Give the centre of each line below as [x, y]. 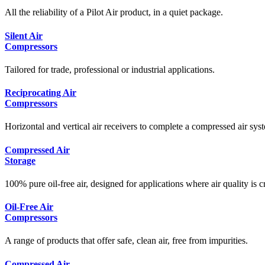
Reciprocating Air [41, 93]
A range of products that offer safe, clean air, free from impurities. [126, 241]
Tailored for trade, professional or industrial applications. [110, 69]
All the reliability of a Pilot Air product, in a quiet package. [114, 12]
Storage [20, 160]
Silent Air [24, 35]
